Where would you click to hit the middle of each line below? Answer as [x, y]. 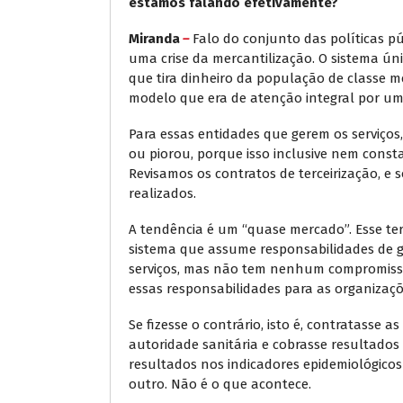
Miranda [154, 38]
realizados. [162, 193]
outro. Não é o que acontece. [222, 384]
